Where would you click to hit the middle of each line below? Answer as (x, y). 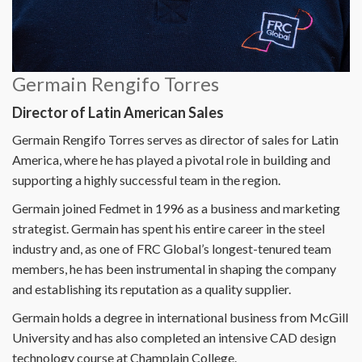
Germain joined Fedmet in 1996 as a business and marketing (176, 208)
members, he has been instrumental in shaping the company (174, 268)
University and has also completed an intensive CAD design (174, 337)
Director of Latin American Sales (118, 112)
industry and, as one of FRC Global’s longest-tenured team (172, 248)
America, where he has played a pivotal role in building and (171, 159)
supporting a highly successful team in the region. (146, 179)
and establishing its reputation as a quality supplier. (152, 288)
